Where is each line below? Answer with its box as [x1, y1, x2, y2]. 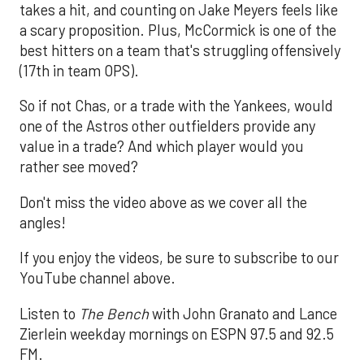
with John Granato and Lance [149, 304, 337, 323]
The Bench [79, 304, 149, 323]
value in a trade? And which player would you [19, 137, 304, 156]
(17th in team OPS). [19, 62, 139, 80]
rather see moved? [19, 158, 138, 176]
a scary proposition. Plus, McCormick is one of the [19, 21, 336, 40]
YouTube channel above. [19, 269, 175, 288]
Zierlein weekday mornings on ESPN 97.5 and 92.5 [19, 324, 334, 343]
